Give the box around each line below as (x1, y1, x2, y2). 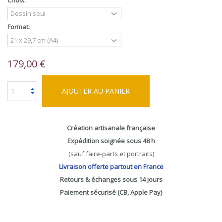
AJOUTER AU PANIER (62, 86, 130, 96)
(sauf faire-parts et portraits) (68, 149, 154, 158)
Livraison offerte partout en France (58, 162, 164, 171)
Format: (7, 22, 31, 31)
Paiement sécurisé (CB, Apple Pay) (60, 188, 162, 197)
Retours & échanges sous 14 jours (59, 175, 163, 184)
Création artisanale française (67, 123, 155, 132)
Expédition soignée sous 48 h (67, 136, 155, 145)
